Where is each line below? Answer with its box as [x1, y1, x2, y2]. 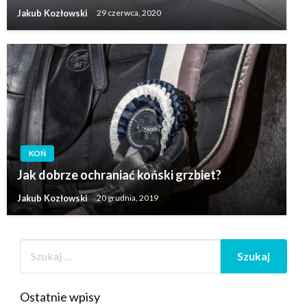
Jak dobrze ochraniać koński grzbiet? [17, 167, 221, 182]
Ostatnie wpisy [19, 288, 100, 304]
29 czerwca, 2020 [97, 8, 161, 19]
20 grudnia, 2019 [97, 193, 158, 204]
